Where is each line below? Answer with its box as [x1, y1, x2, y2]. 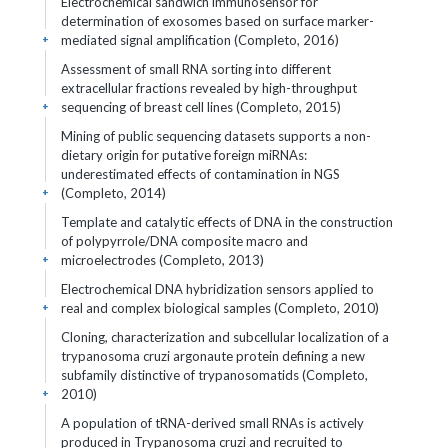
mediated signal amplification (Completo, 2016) [61, 32, 339, 48]
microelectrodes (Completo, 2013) [61, 252, 264, 268]
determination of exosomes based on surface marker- [61, 13, 374, 29]
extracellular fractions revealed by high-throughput [61, 80, 357, 96]
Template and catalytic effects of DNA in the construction [61, 214, 393, 230]
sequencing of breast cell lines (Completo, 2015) [61, 99, 341, 115]
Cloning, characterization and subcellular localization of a [61, 329, 389, 345]
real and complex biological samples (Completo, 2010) [61, 300, 379, 316]
